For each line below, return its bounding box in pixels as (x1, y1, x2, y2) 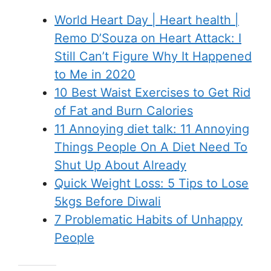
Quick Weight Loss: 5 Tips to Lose (54, 175, 249, 191)
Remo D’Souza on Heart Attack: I (54, 30, 241, 45)
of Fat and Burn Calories (54, 103, 193, 118)
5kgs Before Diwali (54, 194, 161, 209)
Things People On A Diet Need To (54, 139, 247, 154)
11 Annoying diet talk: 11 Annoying (54, 121, 249, 136)
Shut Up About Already (54, 157, 186, 172)
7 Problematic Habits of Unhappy (54, 212, 243, 227)
